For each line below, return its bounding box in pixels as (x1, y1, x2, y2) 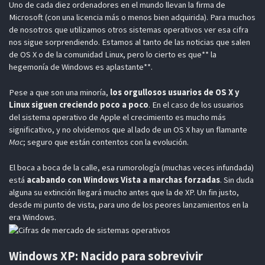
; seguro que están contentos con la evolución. (22, 136, 189, 147)
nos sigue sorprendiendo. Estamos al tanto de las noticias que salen (8, 36, 250, 47)
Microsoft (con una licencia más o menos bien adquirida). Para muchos (8, 11, 256, 22)
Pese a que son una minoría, (8, 86, 110, 98)
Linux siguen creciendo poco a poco (8, 99, 148, 110)
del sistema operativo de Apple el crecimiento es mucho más (8, 111, 226, 122)
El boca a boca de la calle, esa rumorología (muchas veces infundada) (8, 161, 254, 173)
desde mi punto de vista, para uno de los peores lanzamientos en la (8, 199, 248, 210)
